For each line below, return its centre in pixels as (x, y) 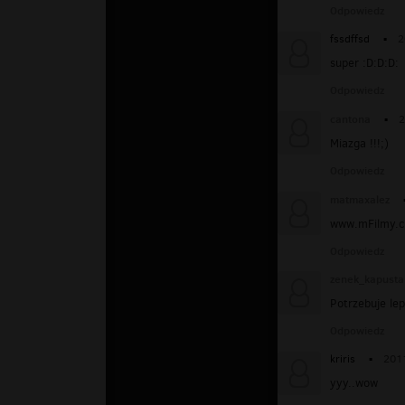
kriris (343, 359)
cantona (350, 118)
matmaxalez (360, 199)
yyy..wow (354, 383)
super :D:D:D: (364, 62)
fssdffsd (350, 38)
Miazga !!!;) (359, 143)
